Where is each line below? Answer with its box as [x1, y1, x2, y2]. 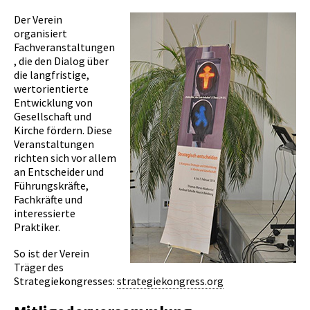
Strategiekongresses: [14, 274, 117, 288]
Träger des [14, 260, 64, 274]
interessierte [14, 206, 75, 220]
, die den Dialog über [14, 54, 109, 68]
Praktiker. [14, 220, 60, 234]
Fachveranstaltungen [14, 40, 115, 54]
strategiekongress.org [117, 274, 224, 288]
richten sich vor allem [14, 151, 116, 165]
